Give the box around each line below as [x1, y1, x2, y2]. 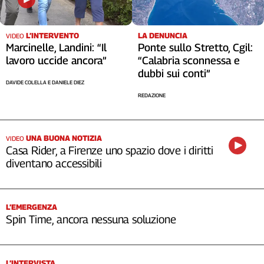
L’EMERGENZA [6, 202, 57, 212]
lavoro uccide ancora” [6, 54, 107, 67]
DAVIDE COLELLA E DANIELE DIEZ [6, 79, 84, 86]
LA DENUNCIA [138, 30, 187, 40]
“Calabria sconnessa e [138, 54, 240, 67]
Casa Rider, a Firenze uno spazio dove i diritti [6, 143, 214, 157]
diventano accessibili [6, 156, 103, 170]
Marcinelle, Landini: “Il [6, 41, 107, 54]
